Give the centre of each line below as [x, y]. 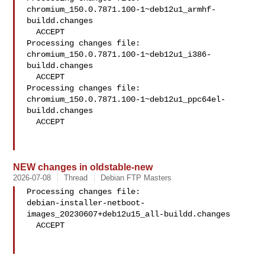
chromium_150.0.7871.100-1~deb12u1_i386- [119, 54]
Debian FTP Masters [136, 178]
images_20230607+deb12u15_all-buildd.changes [129, 214]
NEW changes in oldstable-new [83, 167]
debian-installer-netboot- [86, 203]
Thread [76, 178]
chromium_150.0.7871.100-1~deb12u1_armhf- [122, 9]
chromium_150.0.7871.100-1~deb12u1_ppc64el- [126, 99]
